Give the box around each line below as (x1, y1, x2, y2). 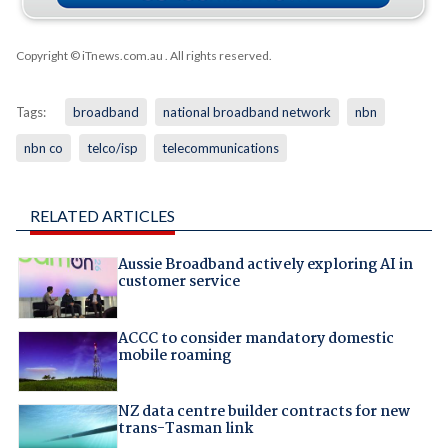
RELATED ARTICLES (29, 206, 175, 226)
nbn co (23, 140, 63, 157)
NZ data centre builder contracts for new (117, 400, 410, 425)
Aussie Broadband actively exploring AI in (117, 253, 413, 278)
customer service (117, 270, 240, 295)
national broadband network (162, 104, 331, 121)
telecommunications (161, 140, 279, 157)
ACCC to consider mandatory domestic (117, 326, 394, 351)
